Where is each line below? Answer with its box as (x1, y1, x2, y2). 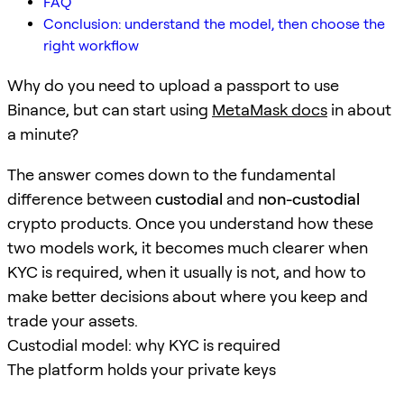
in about (327, 99, 391, 119)
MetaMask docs (212, 99, 327, 119)
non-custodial (258, 188, 360, 208)
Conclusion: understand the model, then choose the (43, 14, 385, 32)
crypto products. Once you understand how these (7, 213, 373, 233)
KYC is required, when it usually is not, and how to (7, 262, 366, 281)
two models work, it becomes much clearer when (7, 237, 368, 257)
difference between (7, 188, 155, 208)
